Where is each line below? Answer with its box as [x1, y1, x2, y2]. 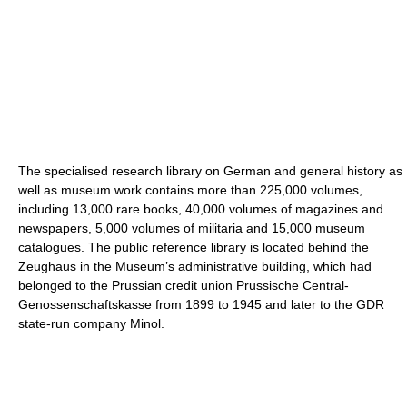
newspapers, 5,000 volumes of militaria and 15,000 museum [18, 221, 365, 236]
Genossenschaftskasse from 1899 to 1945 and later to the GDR [18, 297, 384, 313]
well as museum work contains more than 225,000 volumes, [18, 183, 362, 198]
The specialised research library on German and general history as [18, 164, 402, 179]
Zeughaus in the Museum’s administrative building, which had [18, 259, 372, 274]
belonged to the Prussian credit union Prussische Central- [18, 278, 349, 293]
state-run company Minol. [18, 316, 164, 332]
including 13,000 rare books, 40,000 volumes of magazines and [18, 202, 383, 217]
